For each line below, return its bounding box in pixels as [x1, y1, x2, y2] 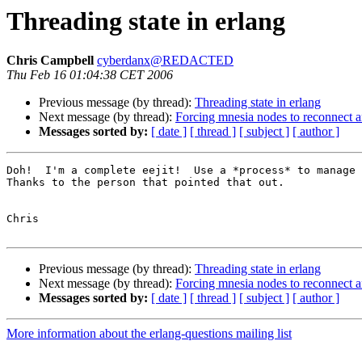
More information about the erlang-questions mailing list [6, 326, 292, 341]
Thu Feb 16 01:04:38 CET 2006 [6, 68, 173, 82]
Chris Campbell [6, 53, 94, 68]
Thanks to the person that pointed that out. [6, 176, 284, 189]
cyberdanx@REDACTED [97, 53, 234, 68]
